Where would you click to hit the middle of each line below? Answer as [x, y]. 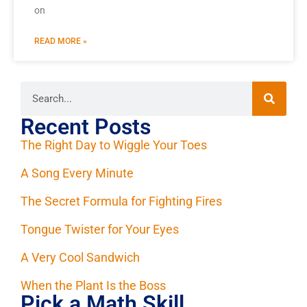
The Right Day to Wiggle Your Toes [114, 145]
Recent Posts [86, 127]
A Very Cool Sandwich [80, 258]
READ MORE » [61, 41]
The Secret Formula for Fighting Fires [121, 201]
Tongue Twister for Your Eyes [100, 230]
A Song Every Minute [77, 173]
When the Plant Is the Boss [93, 286]
